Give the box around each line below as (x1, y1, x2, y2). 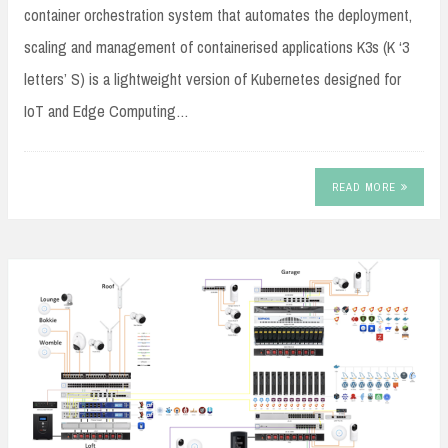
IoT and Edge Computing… (24, 99, 189, 122)
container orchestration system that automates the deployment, (24, 3, 412, 26)
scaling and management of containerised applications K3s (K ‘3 (24, 35, 409, 58)
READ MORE (331, 180, 396, 195)
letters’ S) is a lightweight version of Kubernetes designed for (24, 67, 401, 90)
